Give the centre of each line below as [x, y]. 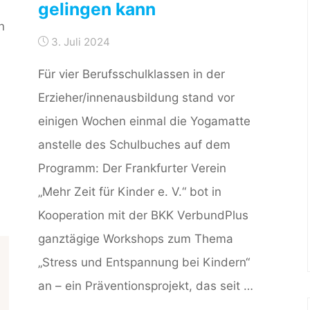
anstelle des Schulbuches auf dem [135, 145]
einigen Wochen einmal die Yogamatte [145, 121]
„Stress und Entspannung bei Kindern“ [144, 263]
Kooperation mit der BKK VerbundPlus [144, 216]
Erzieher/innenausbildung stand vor [137, 98]
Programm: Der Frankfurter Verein [133, 168]
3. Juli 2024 [81, 42]
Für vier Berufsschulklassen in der [132, 74]
